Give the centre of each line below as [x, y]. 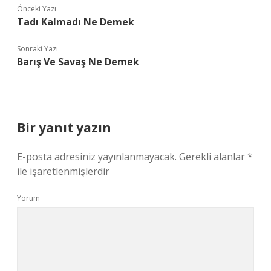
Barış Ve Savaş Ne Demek [78, 62]
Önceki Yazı [37, 9]
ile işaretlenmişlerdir [63, 171]
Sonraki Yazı [38, 49]
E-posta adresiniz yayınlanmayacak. [97, 157]
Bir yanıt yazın [64, 128]
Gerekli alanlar [213, 157]
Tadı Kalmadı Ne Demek [76, 22]
